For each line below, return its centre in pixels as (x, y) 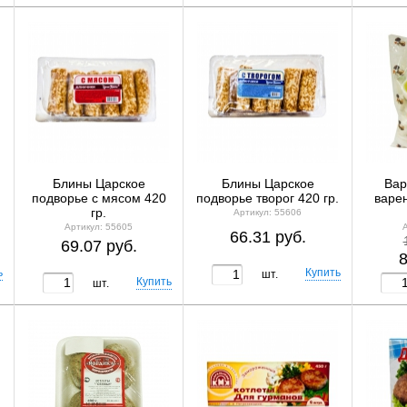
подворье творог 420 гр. (268, 198)
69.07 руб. (99, 246)
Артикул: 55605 (99, 226)
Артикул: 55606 (268, 212)
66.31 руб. (268, 238)
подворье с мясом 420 (99, 198)
